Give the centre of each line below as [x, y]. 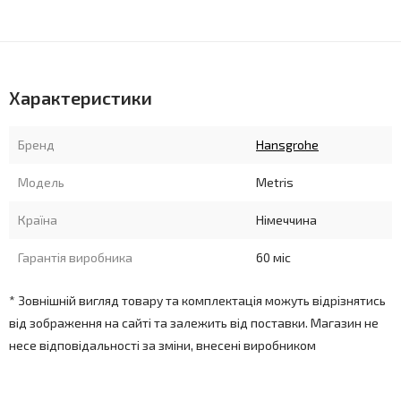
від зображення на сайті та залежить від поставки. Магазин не [194, 323]
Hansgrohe [287, 145]
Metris [275, 182]
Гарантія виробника [75, 257]
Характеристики [81, 98]
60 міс [273, 257]
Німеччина [286, 220]
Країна [38, 220]
